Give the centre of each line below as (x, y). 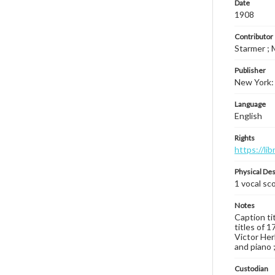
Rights (245, 138)
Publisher (250, 70)
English (248, 116)
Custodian (251, 269)
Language (250, 104)
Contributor (254, 37)
